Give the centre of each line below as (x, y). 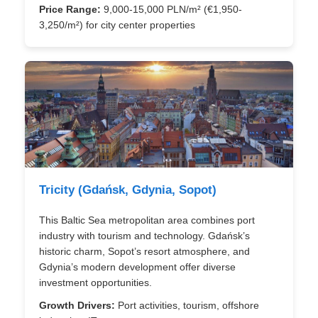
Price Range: (70, 9)
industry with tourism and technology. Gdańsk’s (144, 236)
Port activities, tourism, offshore (187, 305)
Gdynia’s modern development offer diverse (137, 267)
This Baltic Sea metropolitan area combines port (147, 220)
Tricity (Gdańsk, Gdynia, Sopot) (128, 190)
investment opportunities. (95, 283)
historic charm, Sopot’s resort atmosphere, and (144, 251)
